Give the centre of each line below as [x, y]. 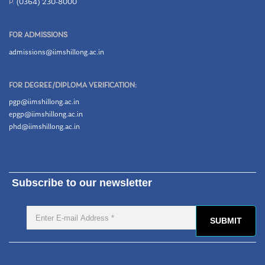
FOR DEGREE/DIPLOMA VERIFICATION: [73, 85]
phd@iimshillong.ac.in [44, 127]
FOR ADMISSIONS [38, 35]
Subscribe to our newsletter [82, 183]
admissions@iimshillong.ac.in [56, 52]
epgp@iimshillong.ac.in [46, 115]
